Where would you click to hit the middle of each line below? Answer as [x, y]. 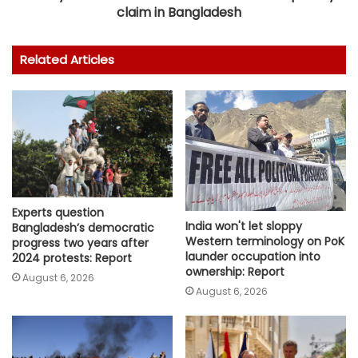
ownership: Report [235, 271]
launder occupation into [253, 256]
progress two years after [80, 243]
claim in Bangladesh [179, 13]
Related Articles [67, 60]
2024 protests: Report [72, 259]
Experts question [58, 213]
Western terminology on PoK [265, 241]
